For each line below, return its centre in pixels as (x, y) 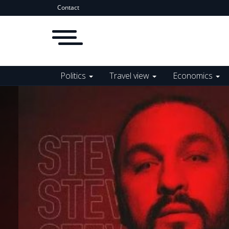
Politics (74, 76)
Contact (68, 7)
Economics (194, 76)
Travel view (130, 76)
